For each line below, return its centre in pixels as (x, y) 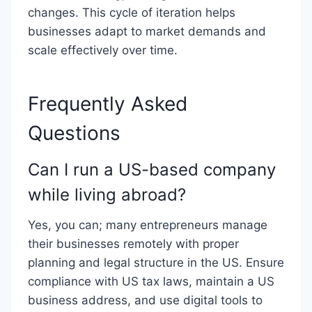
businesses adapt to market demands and (147, 31)
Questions (74, 133)
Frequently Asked (108, 104)
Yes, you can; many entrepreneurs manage (148, 225)
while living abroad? (107, 195)
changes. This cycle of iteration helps (132, 13)
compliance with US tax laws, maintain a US (151, 281)
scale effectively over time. (103, 50)
